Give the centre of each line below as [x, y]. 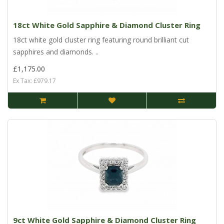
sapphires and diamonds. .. [56, 52]
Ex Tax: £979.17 [34, 81]
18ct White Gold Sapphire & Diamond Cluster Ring [107, 25]
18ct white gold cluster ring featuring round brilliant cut [101, 40]
